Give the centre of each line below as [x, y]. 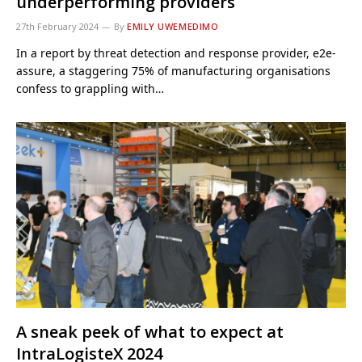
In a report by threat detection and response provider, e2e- [176, 53]
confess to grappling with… [90, 88]
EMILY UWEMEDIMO [173, 26]
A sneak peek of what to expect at [150, 331]
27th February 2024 [57, 26]
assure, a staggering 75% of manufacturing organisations [173, 71]
